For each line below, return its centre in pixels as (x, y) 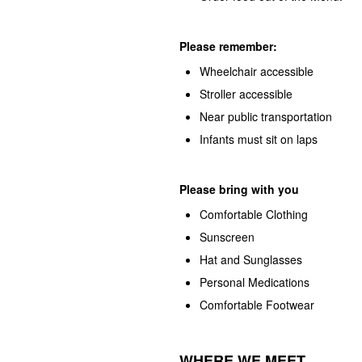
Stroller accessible (246, 94)
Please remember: (228, 46)
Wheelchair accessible (257, 71)
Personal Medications (255, 282)
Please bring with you (239, 189)
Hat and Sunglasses (251, 259)
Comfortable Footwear (257, 305)
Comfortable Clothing (254, 214)
